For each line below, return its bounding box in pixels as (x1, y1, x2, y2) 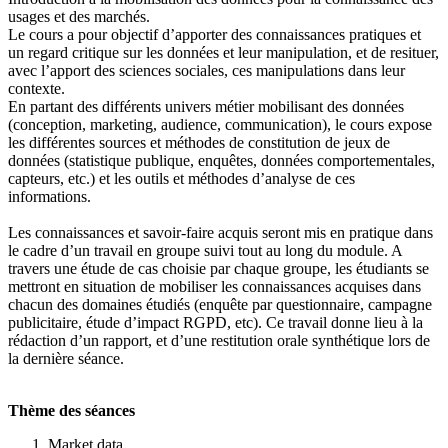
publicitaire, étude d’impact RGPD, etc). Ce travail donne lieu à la (8, 313, 423, 331)
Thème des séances (8, 401, 135, 419)
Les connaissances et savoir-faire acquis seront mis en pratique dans (8, 223, 433, 241)
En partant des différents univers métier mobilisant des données (8, 97, 404, 115)
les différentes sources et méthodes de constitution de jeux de (8, 133, 390, 151)
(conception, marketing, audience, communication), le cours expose (8, 115, 432, 133)
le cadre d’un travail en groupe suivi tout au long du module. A (8, 241, 402, 259)
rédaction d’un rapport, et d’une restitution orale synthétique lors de (8, 331, 430, 349)
